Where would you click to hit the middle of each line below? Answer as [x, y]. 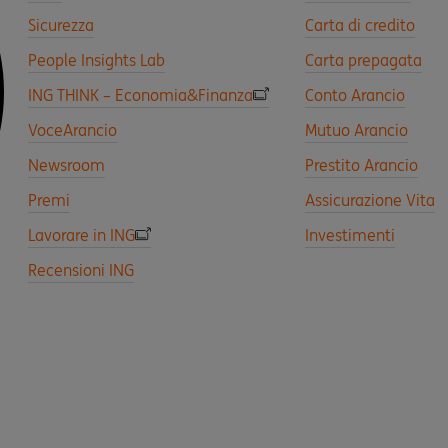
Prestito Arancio [362, 165]
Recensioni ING [81, 270]
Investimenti [350, 235]
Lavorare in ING [81, 235]
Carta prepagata [364, 60]
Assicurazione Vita [370, 200]
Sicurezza [61, 25]
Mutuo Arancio [357, 130]
